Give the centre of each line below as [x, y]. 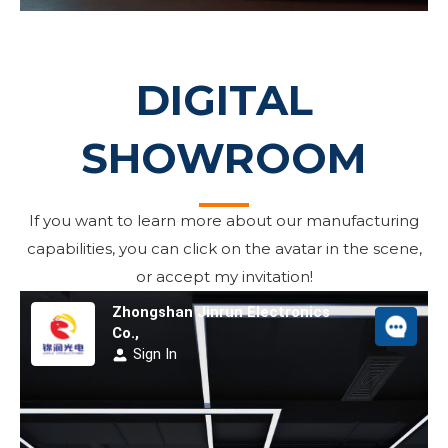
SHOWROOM [224, 158]
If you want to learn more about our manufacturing [224, 221]
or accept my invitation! [224, 277]
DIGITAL [224, 100]
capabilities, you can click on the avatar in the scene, [224, 249]
